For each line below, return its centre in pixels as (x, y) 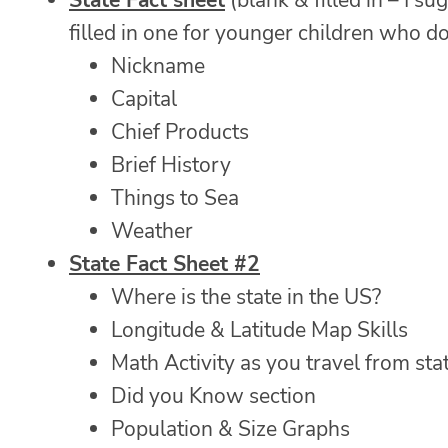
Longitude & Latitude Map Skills (259, 330)
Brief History (171, 165)
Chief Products (180, 132)
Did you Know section (213, 396)
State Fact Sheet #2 (164, 264)
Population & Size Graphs (230, 429)
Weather (152, 231)
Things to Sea (175, 198)
